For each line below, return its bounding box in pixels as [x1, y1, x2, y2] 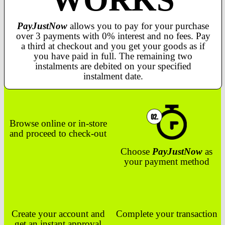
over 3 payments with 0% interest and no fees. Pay [16, 30, 210, 41]
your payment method [124, 156, 209, 167]
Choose [121, 146, 153, 157]
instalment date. [83, 70, 143, 81]
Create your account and [11, 208, 105, 219]
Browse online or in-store [9, 118, 107, 129]
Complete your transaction [116, 208, 217, 219]
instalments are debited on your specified [35, 60, 191, 71]
